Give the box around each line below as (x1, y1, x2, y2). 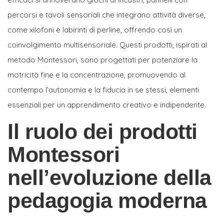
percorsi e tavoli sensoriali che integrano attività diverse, (7, 9, 205, 19)
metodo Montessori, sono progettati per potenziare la (7, 54, 197, 64)
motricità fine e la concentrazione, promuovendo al (7, 69, 185, 79)
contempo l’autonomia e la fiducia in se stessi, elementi (7, 84, 199, 94)
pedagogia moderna (7, 188, 207, 212)
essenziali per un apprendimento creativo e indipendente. (7, 99, 206, 109)
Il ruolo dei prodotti (7, 119, 197, 143)
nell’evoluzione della (7, 165, 211, 189)
